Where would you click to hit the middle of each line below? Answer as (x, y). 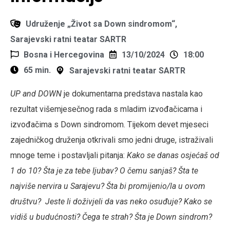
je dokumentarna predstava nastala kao (132, 94)
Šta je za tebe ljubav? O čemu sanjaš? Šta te (121, 171)
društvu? (26, 202)
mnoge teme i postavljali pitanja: (69, 155)
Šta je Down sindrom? (173, 217)
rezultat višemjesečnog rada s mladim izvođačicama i (106, 109)
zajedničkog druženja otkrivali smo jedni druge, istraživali (112, 140)
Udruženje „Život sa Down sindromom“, (101, 24)
